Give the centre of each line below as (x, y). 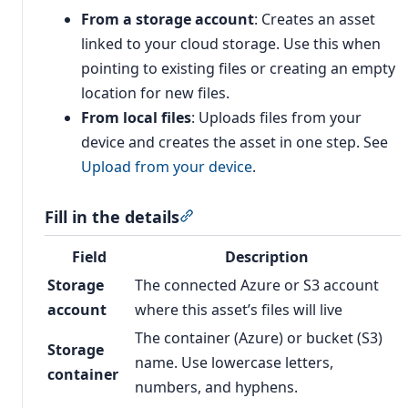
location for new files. (155, 93)
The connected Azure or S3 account (257, 286)
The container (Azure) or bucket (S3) (259, 338)
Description (266, 257)
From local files (136, 118)
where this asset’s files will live (239, 310)
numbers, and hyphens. (216, 388)
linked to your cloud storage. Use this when (231, 44)
